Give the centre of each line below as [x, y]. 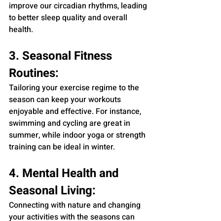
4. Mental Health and [65, 173]
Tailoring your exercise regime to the [75, 88]
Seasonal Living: [52, 190]
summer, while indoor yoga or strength [78, 135]
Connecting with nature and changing [76, 205]
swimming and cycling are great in [71, 123]
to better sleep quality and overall [69, 18]
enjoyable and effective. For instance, [76, 111]
